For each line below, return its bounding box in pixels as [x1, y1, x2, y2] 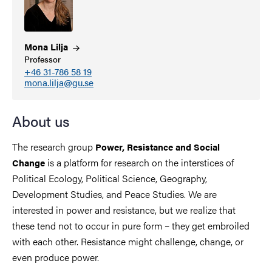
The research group [12, 139, 95, 154]
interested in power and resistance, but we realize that [12, 202, 236, 217]
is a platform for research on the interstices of [45, 155, 234, 169]
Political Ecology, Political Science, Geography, [12, 171, 207, 185]
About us [12, 110, 70, 131]
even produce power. [12, 250, 101, 264]
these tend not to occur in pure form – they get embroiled [12, 218, 250, 233]
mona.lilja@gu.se [24, 76, 93, 89]
